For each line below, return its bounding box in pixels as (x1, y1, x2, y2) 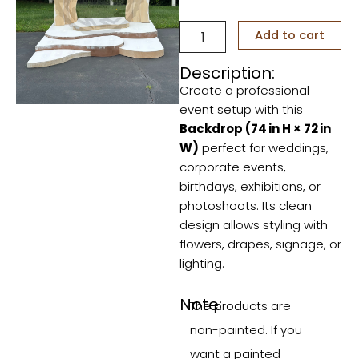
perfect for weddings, (199, 139, 329, 156)
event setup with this (179, 100, 303, 118)
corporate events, (179, 158, 286, 175)
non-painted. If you (190, 321, 303, 339)
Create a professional (179, 81, 309, 99)
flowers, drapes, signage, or (179, 235, 341, 252)
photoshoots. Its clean (179, 196, 312, 214)
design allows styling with (179, 216, 328, 233)
